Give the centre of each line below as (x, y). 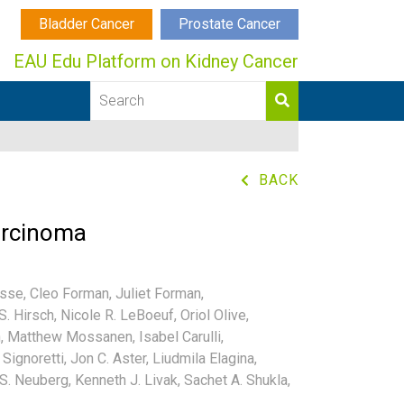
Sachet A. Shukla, (237, 380)
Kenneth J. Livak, (128, 380)
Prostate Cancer (230, 24)
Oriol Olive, (215, 315)
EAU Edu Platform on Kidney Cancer (156, 61)
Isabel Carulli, (181, 336)
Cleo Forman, (71, 293)
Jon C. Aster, (110, 358)
